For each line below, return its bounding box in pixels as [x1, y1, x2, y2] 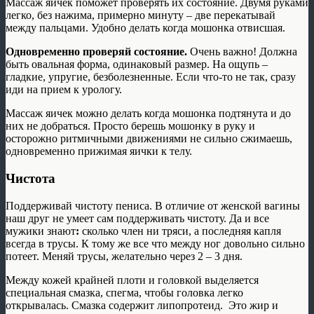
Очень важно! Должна [187, 46, 297, 58]
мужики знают [6, 224, 76, 237]
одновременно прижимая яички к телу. [6, 145, 192, 158]
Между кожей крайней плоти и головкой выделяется [6, 273, 259, 286]
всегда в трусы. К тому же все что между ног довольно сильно [6, 237, 305, 250]
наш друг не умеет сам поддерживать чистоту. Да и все [6, 212, 269, 224]
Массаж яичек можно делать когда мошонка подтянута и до [6, 107, 291, 120]
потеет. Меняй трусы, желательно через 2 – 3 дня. [6, 250, 245, 262]
